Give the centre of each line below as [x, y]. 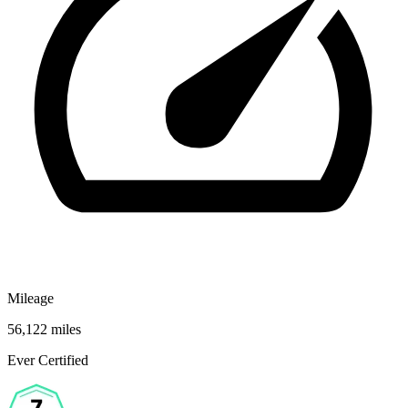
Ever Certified [48, 360]
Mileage [31, 298]
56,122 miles [44, 329]
